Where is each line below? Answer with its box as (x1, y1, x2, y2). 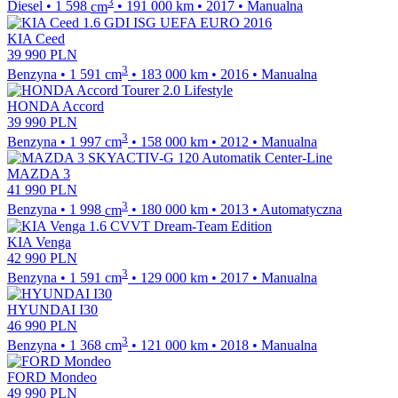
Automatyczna (260, 202, 342, 218)
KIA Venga (7, 234, 71, 250)
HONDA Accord (7, 98, 104, 114)
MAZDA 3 (7, 166, 70, 182)
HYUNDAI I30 (7, 301, 98, 317)
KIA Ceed (7, 30, 65, 46)
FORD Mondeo (7, 370, 97, 386)
